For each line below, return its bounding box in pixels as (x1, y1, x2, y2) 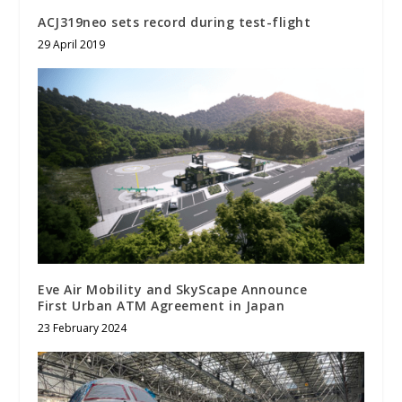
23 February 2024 (38, 319, 127, 336)
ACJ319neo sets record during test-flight (38, 13, 311, 31)
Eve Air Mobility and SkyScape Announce (38, 280, 308, 298)
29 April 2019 (38, 36, 106, 52)
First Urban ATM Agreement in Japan (38, 296, 285, 314)
